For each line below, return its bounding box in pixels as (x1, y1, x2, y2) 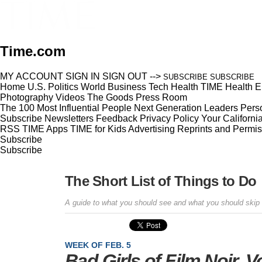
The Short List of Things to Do (65, 173, 257, 189)
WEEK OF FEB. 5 (65, 240, 131, 250)
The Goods (87, 92, 133, 102)
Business (108, 81, 146, 92)
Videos (56, 92, 85, 102)
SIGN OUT (102, 71, 147, 81)
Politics (48, 81, 78, 92)
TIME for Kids (70, 123, 126, 134)
